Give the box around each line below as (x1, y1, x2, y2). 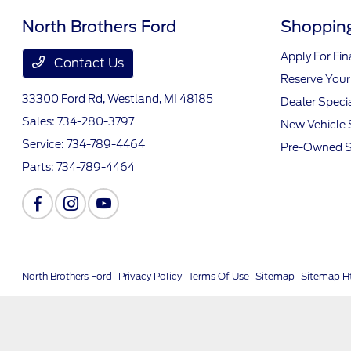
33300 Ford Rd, (22, 92, 108, 105)
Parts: (22, 161, 57, 173)
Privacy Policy (118, 270, 183, 282)
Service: (22, 138, 67, 150)
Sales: (22, 115, 58, 128)
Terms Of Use (188, 270, 250, 282)
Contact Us (51, 56, 125, 71)
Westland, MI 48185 (107, 92, 214, 105)
